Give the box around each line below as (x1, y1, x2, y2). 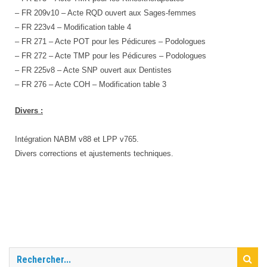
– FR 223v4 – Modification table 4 (15, 23, 131, 32)
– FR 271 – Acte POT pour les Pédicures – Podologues (15, 37, 206, 46)
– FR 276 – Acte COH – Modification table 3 (15, 80, 166, 89)
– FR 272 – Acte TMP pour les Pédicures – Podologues (15, 51, 206, 60)
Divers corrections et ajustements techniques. (15, 149, 173, 158)
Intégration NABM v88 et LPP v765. (15, 135, 139, 144)
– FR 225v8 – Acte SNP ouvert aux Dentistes (15, 66, 172, 74)
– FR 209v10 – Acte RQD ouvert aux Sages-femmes (15, 8, 196, 17)
